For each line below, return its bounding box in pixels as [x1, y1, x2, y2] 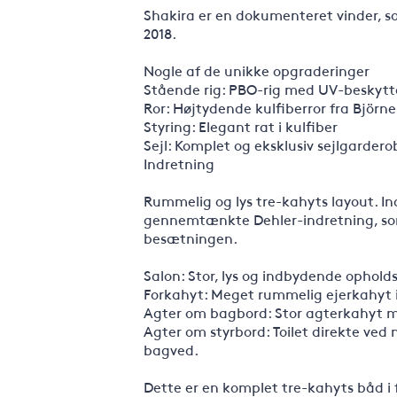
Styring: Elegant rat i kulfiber [144, 116, 338, 136]
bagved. [144, 339, 198, 359]
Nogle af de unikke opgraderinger [144, 60, 370, 80]
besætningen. [144, 228, 237, 247]
